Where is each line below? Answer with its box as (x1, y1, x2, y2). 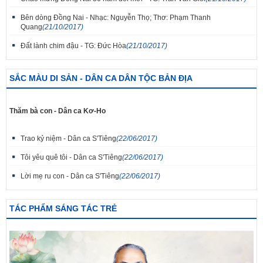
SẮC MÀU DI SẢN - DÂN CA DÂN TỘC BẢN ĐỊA (9, 73, 193, 83)
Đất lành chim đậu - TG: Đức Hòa (21, 42, 126, 50)
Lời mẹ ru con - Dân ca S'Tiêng (21, 172, 119, 181)
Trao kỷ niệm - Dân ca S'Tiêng (21, 134, 116, 143)
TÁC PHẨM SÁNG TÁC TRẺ (9, 204, 117, 214)
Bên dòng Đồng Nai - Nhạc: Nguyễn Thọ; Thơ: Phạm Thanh (21, 14, 211, 22)
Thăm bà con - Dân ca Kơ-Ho (9, 107, 106, 116)
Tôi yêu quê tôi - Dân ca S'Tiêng (21, 153, 122, 162)
